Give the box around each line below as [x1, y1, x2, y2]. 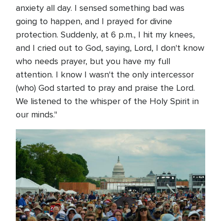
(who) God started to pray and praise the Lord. [16, 82, 195, 93]
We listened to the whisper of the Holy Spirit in [16, 96, 199, 107]
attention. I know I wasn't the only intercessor [16, 69, 194, 80]
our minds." [16, 109, 57, 120]
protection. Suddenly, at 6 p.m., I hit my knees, [16, 29, 195, 40]
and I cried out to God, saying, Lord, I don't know [16, 42, 204, 53]
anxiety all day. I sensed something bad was [16, 2, 184, 13]
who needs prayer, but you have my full [16, 56, 170, 67]
